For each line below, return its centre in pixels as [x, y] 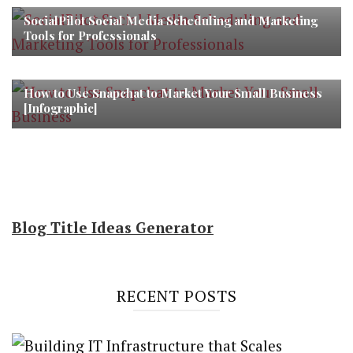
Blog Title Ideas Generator [113, 227]
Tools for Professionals [90, 35]
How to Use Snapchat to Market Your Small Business [173, 93]
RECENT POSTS [176, 295]
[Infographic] [61, 108]
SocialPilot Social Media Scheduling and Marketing [171, 20]
